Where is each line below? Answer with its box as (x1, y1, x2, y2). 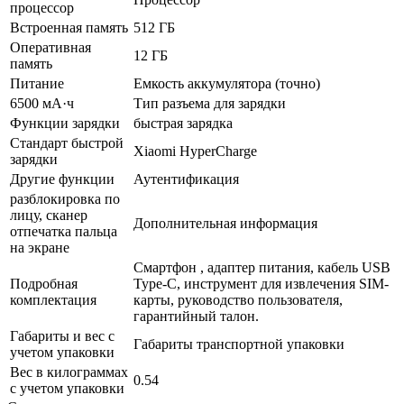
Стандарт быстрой (10, 134, 124, 151)
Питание (10, 75, 64, 91)
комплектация (10, 291, 96, 308)
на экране (10, 239, 69, 255)
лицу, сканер (10, 207, 87, 223)
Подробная (10, 275, 78, 291)
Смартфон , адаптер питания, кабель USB (133, 259, 390, 275)
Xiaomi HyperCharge (133, 142, 257, 159)
